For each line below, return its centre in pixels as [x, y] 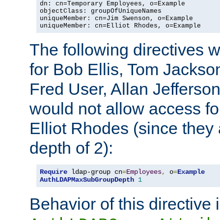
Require [54, 172]
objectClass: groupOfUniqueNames [101, 11]
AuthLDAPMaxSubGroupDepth [87, 179]
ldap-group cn [95, 172]
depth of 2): [71, 148]
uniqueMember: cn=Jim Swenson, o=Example [116, 18]
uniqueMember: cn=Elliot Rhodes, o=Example [120, 26]
